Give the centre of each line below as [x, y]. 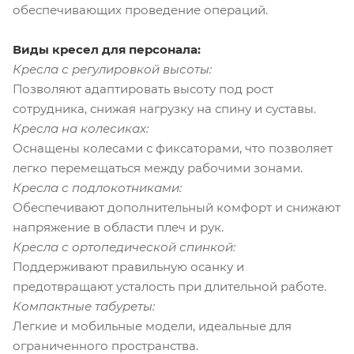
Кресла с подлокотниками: [97, 187]
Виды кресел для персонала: [107, 49]
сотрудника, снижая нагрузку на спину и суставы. [164, 108]
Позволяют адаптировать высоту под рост [143, 88]
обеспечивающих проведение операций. [140, 9]
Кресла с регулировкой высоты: [112, 69]
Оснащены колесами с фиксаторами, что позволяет [173, 148]
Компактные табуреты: [84, 306]
